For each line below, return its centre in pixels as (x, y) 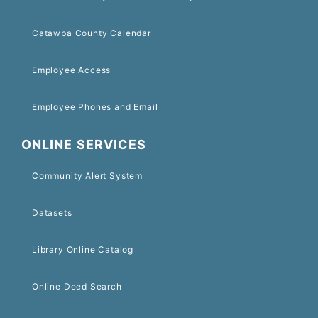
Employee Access (72, 70)
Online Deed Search (77, 286)
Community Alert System (87, 175)
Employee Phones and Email (95, 106)
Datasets (52, 212)
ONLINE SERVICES (84, 144)
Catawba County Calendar (92, 33)
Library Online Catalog (83, 249)
